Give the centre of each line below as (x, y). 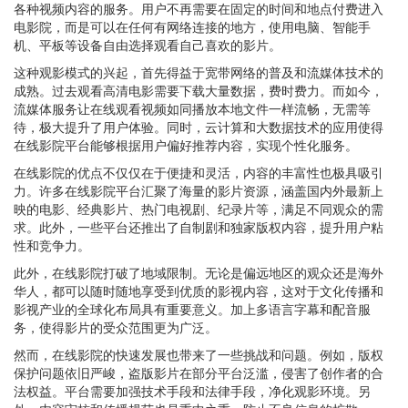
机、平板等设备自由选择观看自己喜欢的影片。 (148, 45)
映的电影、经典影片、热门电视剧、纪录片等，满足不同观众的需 (199, 209)
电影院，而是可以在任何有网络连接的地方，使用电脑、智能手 (192, 26)
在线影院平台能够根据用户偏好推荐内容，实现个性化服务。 (186, 145)
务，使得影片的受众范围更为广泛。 (116, 327)
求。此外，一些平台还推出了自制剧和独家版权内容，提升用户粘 (199, 227)
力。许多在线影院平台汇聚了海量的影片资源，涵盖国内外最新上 (199, 190)
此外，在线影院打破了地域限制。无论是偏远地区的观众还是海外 (199, 272)
